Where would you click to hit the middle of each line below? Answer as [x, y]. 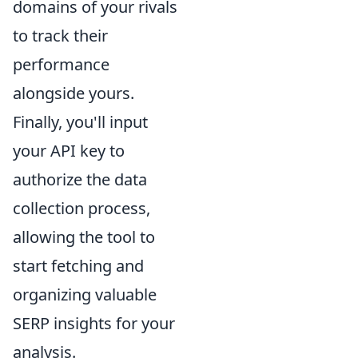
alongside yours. [74, 93]
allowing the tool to [84, 237]
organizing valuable [85, 294]
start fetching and [78, 265]
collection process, [82, 208]
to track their [60, 35]
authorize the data [80, 179]
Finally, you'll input [80, 121]
